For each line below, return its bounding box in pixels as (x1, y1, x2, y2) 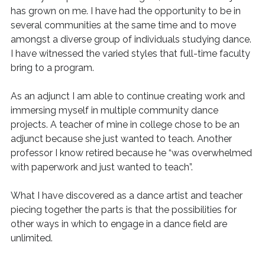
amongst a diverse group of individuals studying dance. (10, 34, 251, 45)
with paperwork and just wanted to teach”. (10, 161, 193, 173)
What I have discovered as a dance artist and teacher (10, 190, 243, 201)
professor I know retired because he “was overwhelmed (10, 147, 252, 159)
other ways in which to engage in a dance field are (10, 218, 227, 230)
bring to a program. (10, 62, 94, 73)
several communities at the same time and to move (10, 20, 236, 31)
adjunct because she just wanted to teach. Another (10, 133, 232, 144)
